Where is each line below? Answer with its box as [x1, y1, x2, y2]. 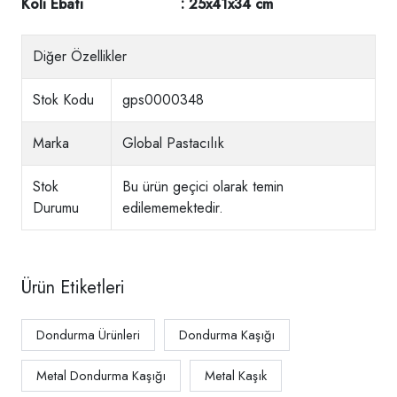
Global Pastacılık [122, 133, 224, 153]
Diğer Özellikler [33, 46, 127, 66]
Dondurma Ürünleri [36, 325, 140, 345]
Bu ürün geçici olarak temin [122, 176, 284, 197]
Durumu [33, 198, 79, 218]
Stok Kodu [33, 90, 94, 110]
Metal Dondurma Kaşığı [36, 366, 166, 385]
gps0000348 [122, 90, 204, 110]
